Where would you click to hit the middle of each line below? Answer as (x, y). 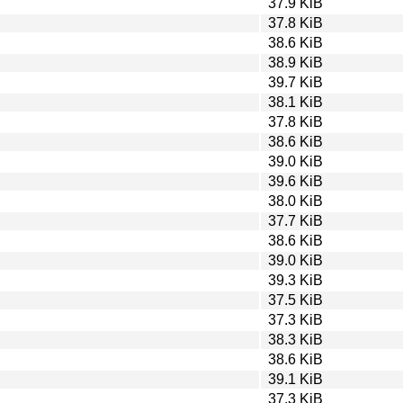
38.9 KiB (296, 62)
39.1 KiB (296, 379)
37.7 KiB (296, 220)
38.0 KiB (296, 201)
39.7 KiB (296, 82)
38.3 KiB (296, 339)
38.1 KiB (296, 102)
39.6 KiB (296, 181)
